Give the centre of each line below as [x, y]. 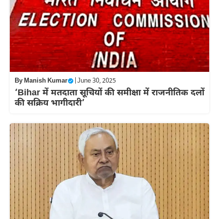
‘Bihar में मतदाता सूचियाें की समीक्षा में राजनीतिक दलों [109, 93]
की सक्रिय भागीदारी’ [50, 103]
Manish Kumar [46, 81]
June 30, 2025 [97, 81]
